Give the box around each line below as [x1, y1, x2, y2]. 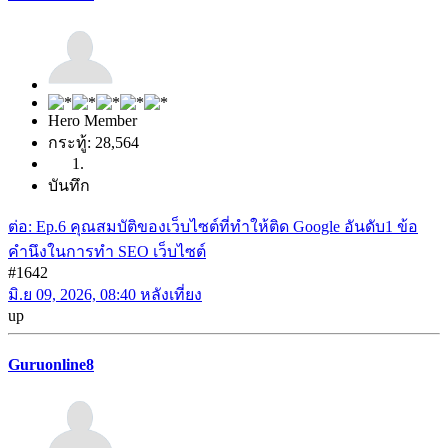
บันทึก [48, 176, 90, 194]
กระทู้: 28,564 [48, 133, 139, 151]
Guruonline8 [8, 356, 94, 374]
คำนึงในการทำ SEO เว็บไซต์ [8, 242, 206, 260]
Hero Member [48, 111, 137, 129]
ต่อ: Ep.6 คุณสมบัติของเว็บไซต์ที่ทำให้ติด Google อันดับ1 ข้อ [8, 217, 418, 235]
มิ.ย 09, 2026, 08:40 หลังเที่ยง [8, 285, 202, 303]
